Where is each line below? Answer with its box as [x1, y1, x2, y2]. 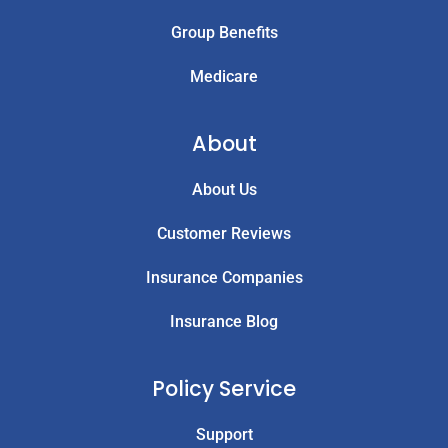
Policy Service [152, 374, 296, 404]
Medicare [190, 67, 258, 87]
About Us [191, 180, 257, 200]
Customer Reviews [157, 224, 291, 244]
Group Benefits [170, 23, 278, 43]
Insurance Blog [170, 312, 278, 332]
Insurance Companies [145, 268, 303, 288]
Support [195, 425, 253, 445]
